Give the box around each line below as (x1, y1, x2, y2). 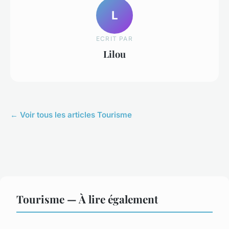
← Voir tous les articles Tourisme (10, 109, 132, 120)
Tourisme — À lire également (16, 191, 158, 206)
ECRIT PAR (96, 35, 133, 43)
